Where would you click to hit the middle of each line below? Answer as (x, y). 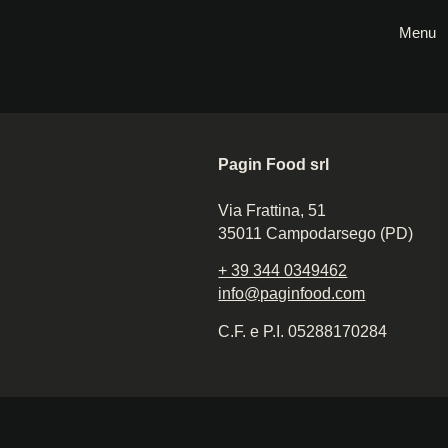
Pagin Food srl (274, 164)
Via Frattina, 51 (272, 210)
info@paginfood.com (292, 294)
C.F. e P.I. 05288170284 (303, 331)
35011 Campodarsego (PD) (316, 233)
